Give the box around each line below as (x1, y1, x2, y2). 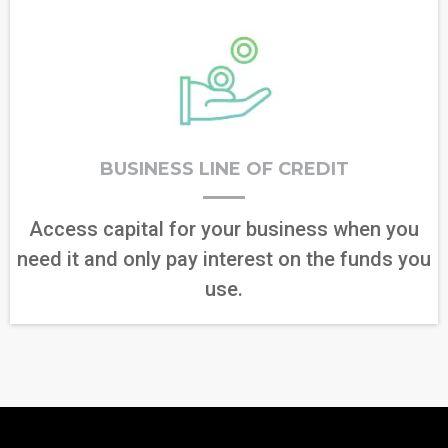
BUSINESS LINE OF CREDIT (99, 158, 349, 180)
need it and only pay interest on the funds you (17, 247, 431, 271)
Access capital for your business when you (29, 217, 419, 241)
